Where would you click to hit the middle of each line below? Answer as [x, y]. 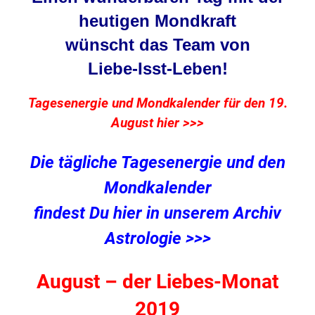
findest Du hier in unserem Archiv [157, 213]
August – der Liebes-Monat [157, 282]
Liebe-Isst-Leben [155, 69]
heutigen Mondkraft [157, 21]
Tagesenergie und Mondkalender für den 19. [157, 104]
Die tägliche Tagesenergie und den [157, 163]
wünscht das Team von [157, 45]
